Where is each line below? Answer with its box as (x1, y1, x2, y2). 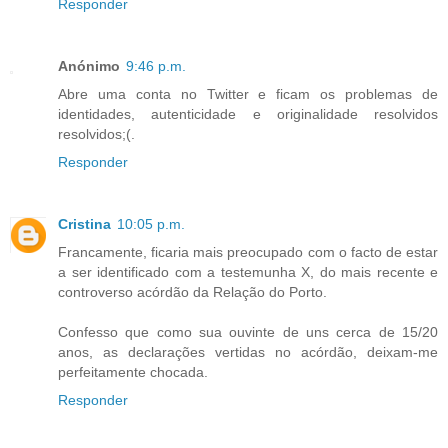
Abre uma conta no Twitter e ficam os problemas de (58, 86, 438, 103)
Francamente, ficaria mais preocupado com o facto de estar (58, 244, 438, 261)
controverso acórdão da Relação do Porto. (58, 284, 327, 301)
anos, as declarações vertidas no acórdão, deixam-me (58, 344, 438, 361)
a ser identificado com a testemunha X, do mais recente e (58, 264, 438, 281)
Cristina (58, 216, 111, 233)
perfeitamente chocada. (58, 364, 208, 381)
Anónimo (58, 58, 120, 75)
